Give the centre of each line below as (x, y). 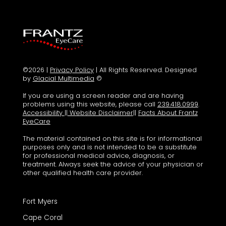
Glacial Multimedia (63, 79)
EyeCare (36, 122)
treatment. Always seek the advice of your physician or (113, 164)
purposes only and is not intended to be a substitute (109, 147)
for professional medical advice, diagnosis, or (98, 156)
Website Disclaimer (100, 113)
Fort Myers (40, 202)
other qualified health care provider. (82, 173)
